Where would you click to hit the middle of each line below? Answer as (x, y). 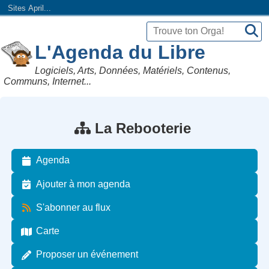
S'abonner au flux (74, 207)
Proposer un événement (87, 255)
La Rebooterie (143, 128)
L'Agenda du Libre (120, 52)
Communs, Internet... (48, 81)
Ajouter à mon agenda (83, 184)
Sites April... (29, 8)
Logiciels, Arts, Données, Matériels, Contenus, (133, 70)
